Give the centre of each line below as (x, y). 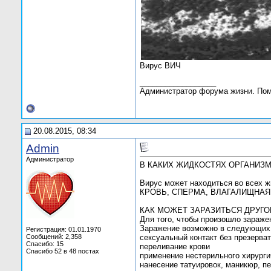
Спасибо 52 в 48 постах (63, 251)
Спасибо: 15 (45, 244)
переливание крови (175, 247)
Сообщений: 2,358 (54, 237)
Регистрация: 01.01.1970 (64, 229)
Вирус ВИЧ (160, 66)
